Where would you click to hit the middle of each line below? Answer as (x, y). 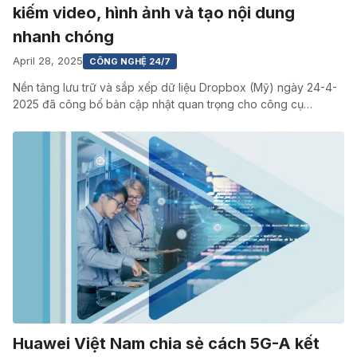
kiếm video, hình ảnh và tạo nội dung (154, 12)
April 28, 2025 (48, 61)
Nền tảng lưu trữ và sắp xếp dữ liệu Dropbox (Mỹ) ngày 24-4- (175, 87)
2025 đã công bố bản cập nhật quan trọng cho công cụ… (163, 104)
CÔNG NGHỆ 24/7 (130, 61)
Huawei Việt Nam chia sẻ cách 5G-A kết (166, 344)
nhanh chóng (63, 36)
